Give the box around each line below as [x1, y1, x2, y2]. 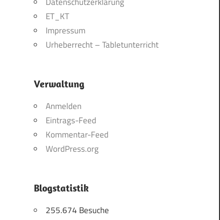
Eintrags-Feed [45, 114, 96, 127]
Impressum [45, 24, 85, 37]
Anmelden [45, 100, 82, 113]
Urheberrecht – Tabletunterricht [45, 38, 159, 52]
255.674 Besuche [45, 204, 109, 217]
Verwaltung [33, 78, 84, 90]
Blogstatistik [33, 182, 89, 194]
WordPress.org [45, 142, 99, 156]
